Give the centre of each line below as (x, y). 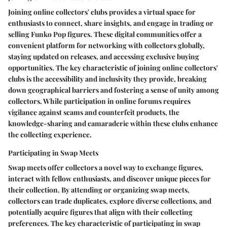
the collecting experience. (50, 134)
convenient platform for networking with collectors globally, (106, 45)
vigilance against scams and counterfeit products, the (94, 112)
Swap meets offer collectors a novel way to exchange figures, (106, 167)
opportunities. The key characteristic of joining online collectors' (113, 67)
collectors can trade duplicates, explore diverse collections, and (110, 201)
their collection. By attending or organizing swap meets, (99, 190)
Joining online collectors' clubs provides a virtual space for (102, 12)
